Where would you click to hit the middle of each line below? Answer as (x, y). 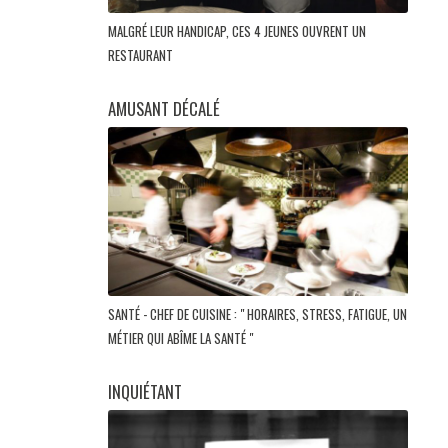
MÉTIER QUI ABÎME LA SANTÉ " (182, 338)
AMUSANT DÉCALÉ (164, 108)
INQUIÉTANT (145, 392)
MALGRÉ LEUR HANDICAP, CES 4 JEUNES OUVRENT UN (237, 31)
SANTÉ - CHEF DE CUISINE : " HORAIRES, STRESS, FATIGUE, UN (257, 314)
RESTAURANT (142, 55)
